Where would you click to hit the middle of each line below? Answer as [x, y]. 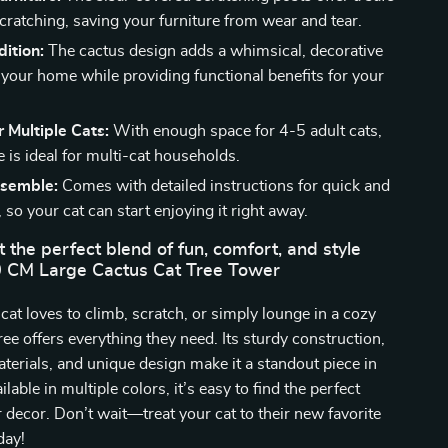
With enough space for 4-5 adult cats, [246, 131]
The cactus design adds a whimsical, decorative [214, 51]
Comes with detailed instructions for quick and [224, 186]
